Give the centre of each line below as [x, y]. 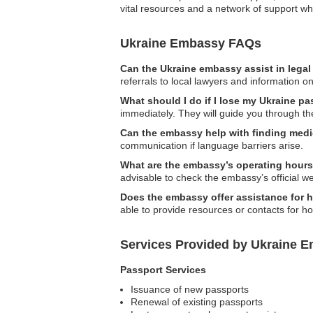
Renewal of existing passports [197, 301]
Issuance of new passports [190, 289]
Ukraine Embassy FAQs [191, 43]
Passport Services [163, 269]
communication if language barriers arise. [212, 145]
